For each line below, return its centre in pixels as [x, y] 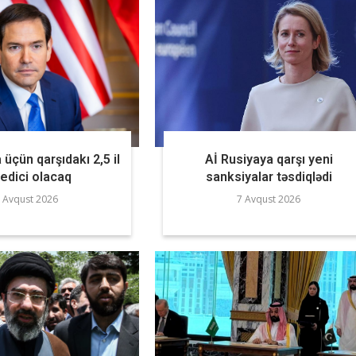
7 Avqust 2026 [269, 199]
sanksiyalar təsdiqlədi [269, 177]
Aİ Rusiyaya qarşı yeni [269, 160]
